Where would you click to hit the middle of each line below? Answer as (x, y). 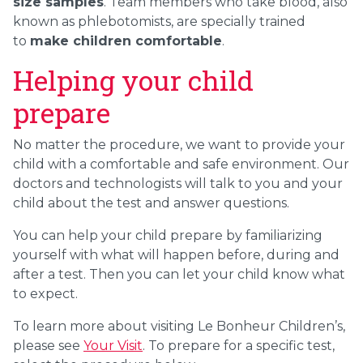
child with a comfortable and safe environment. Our (181, 164)
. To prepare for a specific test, (239, 345)
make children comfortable (126, 41)
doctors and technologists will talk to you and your (178, 183)
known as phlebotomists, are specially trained (159, 21)
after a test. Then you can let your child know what (179, 274)
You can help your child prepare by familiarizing (168, 235)
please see (47, 345)
